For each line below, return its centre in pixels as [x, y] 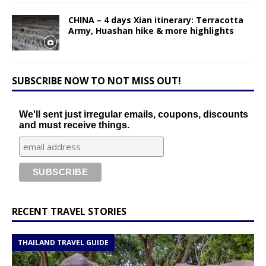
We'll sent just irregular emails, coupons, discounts [134, 114]
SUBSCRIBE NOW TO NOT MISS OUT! [96, 80]
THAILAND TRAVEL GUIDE [63, 242]
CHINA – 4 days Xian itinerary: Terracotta [156, 20]
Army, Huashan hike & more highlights [151, 30]
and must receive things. [75, 125]
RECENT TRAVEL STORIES [69, 211]
